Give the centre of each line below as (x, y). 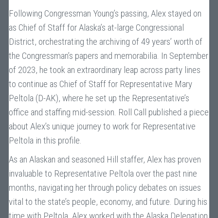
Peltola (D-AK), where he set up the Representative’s (99, 98)
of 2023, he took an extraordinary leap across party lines (104, 70)
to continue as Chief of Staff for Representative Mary (100, 84)
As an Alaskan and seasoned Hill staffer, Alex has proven (105, 159)
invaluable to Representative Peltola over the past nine (103, 173)
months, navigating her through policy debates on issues (105, 188)
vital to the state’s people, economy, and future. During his (108, 202)
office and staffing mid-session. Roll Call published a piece (109, 112)
